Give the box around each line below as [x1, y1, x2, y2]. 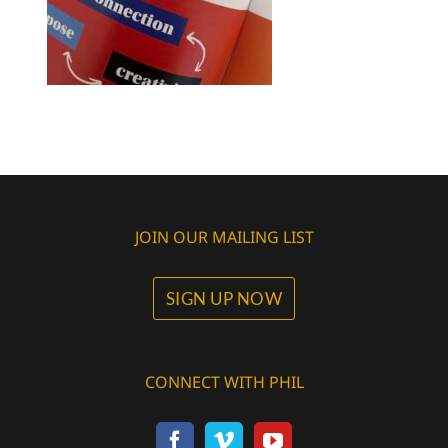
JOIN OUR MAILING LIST [134, 225, 314, 248]
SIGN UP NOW [165, 287, 283, 309]
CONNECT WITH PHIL [144, 370, 304, 393]
